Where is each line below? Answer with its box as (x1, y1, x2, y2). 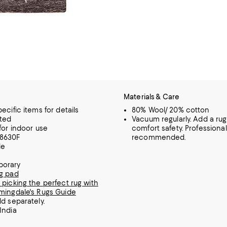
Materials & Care (124, 92, 180, 101)
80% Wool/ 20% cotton (132, 105, 210, 114)
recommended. (132, 133, 186, 141)
